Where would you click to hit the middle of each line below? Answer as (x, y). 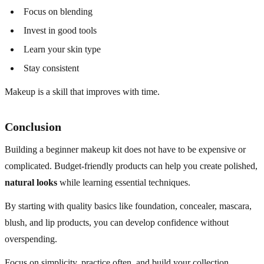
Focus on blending (58, 12)
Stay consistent (51, 68)
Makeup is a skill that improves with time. (82, 92)
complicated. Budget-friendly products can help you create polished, (131, 166)
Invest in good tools (60, 31)
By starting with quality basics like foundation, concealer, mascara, (128, 206)
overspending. (31, 239)
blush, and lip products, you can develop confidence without (117, 223)
